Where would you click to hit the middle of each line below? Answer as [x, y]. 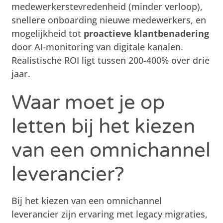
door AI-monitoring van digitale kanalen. [98, 47]
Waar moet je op [88, 102]
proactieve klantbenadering [147, 33]
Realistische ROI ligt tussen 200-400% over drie [111, 60]
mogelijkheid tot [48, 33]
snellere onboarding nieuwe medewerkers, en [109, 20]
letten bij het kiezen [104, 126]
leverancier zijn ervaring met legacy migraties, [110, 214]
